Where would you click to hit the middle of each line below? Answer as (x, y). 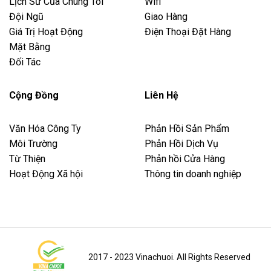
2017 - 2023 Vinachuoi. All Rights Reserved (169, 257)
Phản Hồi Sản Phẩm (187, 129)
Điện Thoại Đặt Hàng (188, 32)
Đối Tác (25, 62)
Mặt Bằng (30, 47)
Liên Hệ (162, 96)
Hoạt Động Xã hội (46, 174)
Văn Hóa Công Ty (45, 129)
